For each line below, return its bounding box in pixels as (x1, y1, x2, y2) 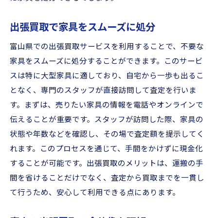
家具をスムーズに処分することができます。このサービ (10, 57, 203, 66)
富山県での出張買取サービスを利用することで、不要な (10, 42, 204, 51)
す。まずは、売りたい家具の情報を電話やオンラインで (10, 101, 203, 109)
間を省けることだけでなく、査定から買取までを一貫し (10, 174, 204, 182)
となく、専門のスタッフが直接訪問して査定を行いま (10, 86, 197, 95)
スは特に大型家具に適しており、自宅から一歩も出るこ (10, 72, 204, 80)
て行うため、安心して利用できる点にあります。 (10, 188, 180, 197)
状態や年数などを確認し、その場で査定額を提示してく (10, 130, 204, 139)
